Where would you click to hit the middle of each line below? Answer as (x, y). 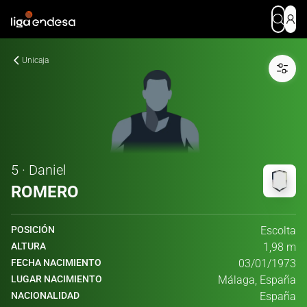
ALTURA (28, 246)
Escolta (278, 231)
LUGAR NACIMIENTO (57, 279)
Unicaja (35, 60)
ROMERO (45, 192)
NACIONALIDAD (45, 295)
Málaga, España (257, 280)
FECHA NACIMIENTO (56, 262)
